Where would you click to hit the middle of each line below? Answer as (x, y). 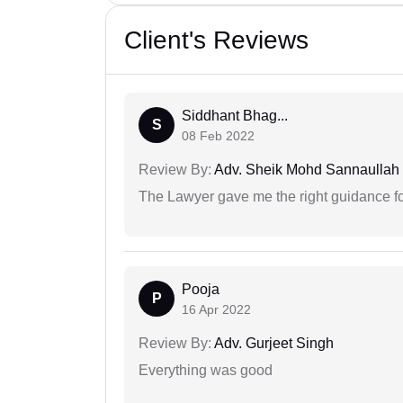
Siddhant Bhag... (235, 116)
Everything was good (206, 371)
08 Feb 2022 (218, 136)
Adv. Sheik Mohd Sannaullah (305, 170)
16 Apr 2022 (216, 310)
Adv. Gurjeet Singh (273, 344)
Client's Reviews (216, 40)
